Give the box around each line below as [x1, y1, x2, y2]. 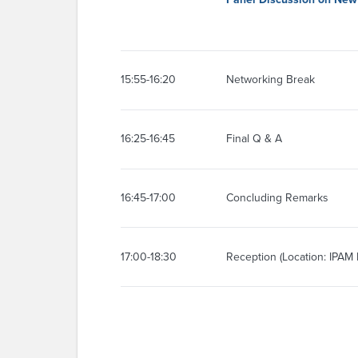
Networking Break [226, 73, 315, 87]
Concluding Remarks [226, 190, 328, 205]
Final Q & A [226, 132, 282, 146]
